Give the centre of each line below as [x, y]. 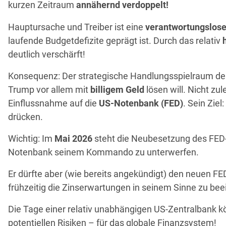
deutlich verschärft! [47, 54]
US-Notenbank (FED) [141, 103]
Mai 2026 [74, 138]
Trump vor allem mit [49, 89]
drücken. [27, 117]
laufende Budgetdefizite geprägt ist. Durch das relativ [116, 40]
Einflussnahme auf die [54, 103]
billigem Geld [118, 89]
